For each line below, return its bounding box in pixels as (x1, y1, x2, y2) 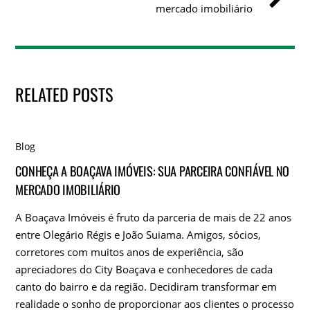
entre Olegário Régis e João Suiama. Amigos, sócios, (15, 227, 262, 241)
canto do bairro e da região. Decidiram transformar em (15, 279, 277, 293)
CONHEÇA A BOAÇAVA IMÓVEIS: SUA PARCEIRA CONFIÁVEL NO (15, 161, 290, 181)
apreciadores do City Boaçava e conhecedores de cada (15, 262, 273, 276)
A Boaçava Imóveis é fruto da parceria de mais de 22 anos (15, 210, 292, 224)
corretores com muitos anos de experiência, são (15, 244, 244, 259)
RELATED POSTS (15, 81, 114, 107)
